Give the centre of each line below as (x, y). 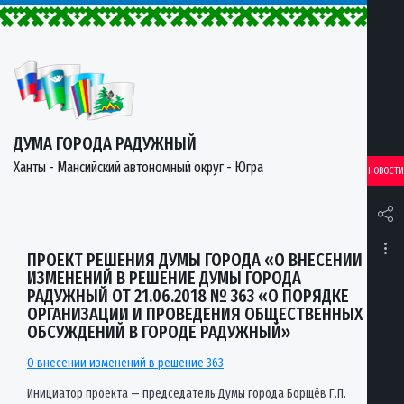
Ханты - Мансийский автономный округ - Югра (138, 167)
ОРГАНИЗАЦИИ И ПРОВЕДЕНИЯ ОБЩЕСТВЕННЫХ (195, 314)
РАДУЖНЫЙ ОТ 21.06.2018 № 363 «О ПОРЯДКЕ (188, 296)
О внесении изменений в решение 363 (125, 363)
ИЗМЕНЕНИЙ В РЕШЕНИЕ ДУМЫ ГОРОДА (164, 278)
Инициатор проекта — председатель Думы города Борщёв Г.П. (187, 394)
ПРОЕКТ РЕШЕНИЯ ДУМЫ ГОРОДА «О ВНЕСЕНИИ (195, 260)
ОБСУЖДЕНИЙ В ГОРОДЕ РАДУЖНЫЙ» (159, 332)
